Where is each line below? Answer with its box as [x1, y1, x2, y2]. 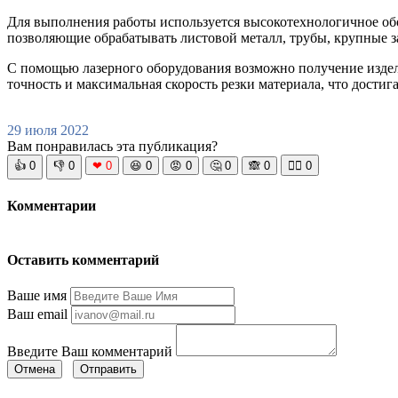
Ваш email [7, 306, 68, 322]
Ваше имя [7, 288, 67, 304]
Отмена [14, 362, 55, 377]
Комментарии [7, 198, 96, 214]
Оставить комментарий [7, 251, 159, 267]
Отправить [80, 362, 137, 377]
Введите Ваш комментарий [7, 344, 172, 360]
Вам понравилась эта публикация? [7, 139, 218, 155]
